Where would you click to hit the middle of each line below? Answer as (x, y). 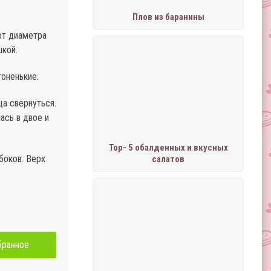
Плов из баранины (168, 17)
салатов (168, 159)
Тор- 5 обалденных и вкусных (168, 148)
